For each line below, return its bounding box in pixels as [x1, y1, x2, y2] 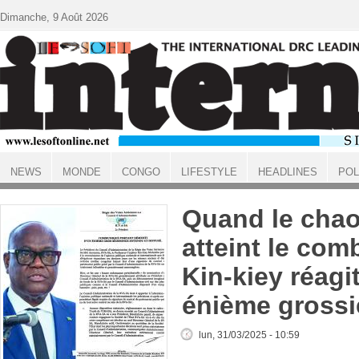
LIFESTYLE [180, 166, 237, 178]
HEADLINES [257, 166, 317, 178]
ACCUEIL [2, 181, 40, 191]
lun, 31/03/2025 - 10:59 [199, 329, 300, 341]
